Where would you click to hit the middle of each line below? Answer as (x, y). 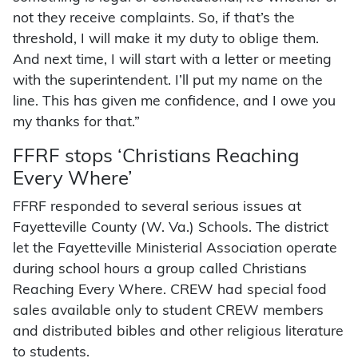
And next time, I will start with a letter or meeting (172, 61)
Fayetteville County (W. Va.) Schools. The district (171, 229)
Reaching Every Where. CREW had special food (170, 291)
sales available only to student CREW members (168, 312)
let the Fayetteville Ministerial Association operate (175, 249)
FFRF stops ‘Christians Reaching (156, 158)
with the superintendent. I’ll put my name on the (168, 82)
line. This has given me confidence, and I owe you (174, 102)
